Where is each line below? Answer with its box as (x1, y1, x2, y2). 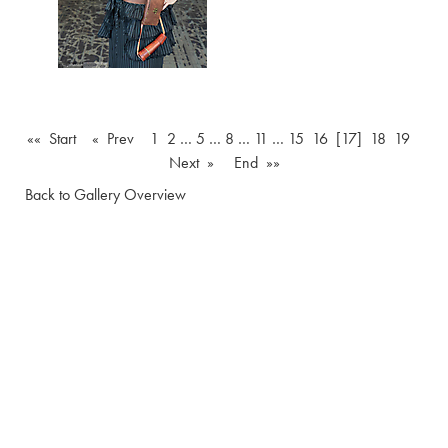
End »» (233, 153, 280, 172)
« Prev (91, 129, 134, 148)
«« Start (26, 129, 76, 148)
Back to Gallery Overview (25, 185, 186, 204)
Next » (168, 153, 214, 172)
